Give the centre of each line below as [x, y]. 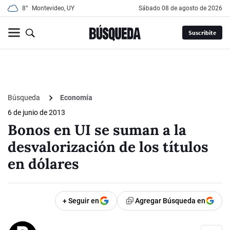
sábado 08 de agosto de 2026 [182, 8]
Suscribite [202, 33]
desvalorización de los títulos [108, 147]
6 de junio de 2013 [36, 113]
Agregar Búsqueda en [170, 201]
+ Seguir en [81, 201]
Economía [76, 98]
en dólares [43, 164]
